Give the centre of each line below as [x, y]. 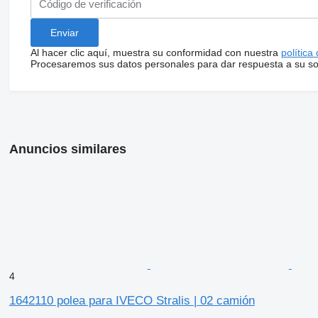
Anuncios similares [67, 149]
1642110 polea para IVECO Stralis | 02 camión [132, 300]
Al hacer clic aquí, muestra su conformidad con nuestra [155, 52]
